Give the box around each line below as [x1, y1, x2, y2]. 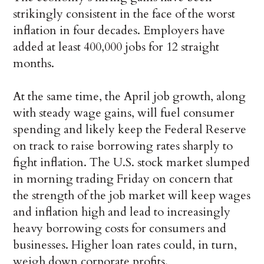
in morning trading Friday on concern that [13, 171, 233, 187]
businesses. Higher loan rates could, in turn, [13, 237, 237, 253]
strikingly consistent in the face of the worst [13, 6, 236, 22]
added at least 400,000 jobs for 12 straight [13, 39, 220, 55]
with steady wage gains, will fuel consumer [13, 105, 235, 121]
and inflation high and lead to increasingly [13, 204, 231, 220]
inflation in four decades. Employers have [13, 22, 226, 39]
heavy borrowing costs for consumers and [13, 220, 227, 237]
